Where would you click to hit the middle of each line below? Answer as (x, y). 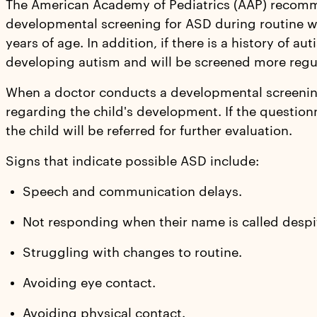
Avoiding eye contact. (89, 283)
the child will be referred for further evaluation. (149, 131)
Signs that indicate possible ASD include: (132, 161)
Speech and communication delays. (132, 191)
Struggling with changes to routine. (132, 252)
